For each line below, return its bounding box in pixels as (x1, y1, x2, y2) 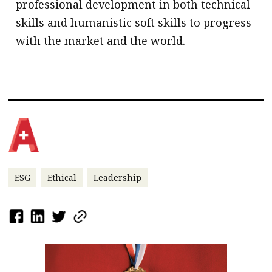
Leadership (93, 172, 141, 184)
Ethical (47, 172, 76, 184)
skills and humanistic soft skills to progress (16, 15, 252, 30)
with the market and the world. (16, 33, 186, 49)
